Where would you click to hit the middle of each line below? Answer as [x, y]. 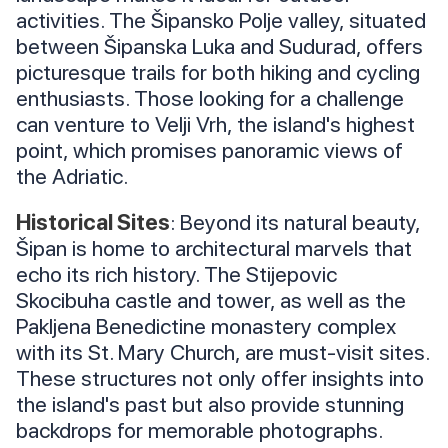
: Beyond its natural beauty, [295, 222]
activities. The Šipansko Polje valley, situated [221, 20]
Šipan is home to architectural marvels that [214, 248]
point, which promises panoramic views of [209, 150]
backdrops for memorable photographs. [199, 430]
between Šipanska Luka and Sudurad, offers [219, 46]
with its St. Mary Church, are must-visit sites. [222, 352]
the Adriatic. [72, 176]
